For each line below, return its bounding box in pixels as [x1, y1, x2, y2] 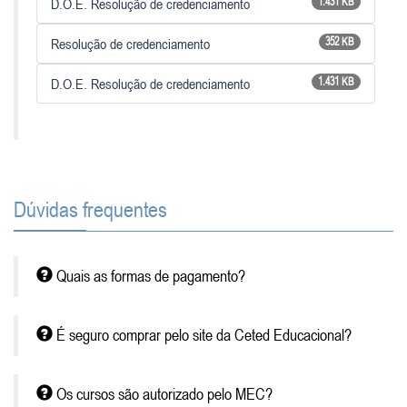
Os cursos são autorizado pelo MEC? [53, 385, 273, 403]
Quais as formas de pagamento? [53, 267, 245, 285]
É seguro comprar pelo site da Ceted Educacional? [53, 326, 352, 344]
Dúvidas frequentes [14, 197, 167, 222]
